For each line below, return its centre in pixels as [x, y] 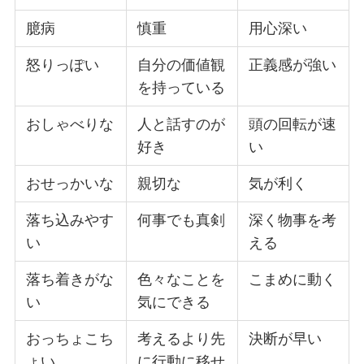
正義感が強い [293, 65]
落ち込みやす [70, 220]
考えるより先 [182, 338]
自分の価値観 [182, 65]
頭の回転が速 [293, 124]
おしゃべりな [70, 124]
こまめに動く [293, 279]
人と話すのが [182, 124]
